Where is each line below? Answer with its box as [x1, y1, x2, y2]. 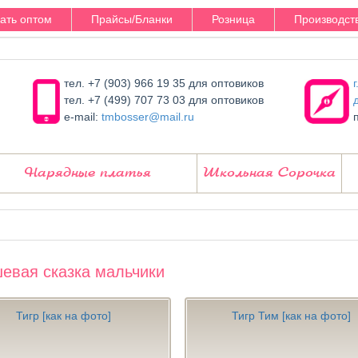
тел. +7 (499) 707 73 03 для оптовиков [64, 93, 265, 106]
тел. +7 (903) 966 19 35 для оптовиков [64, 77, 265, 89]
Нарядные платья [24, 166, 151, 180]
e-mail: [64, 110, 102, 123]
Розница [212, 13, 255, 26]
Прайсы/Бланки [91, 13, 173, 26]
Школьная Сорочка [203, 166, 336, 180]
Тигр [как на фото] [16, 309, 112, 322]
